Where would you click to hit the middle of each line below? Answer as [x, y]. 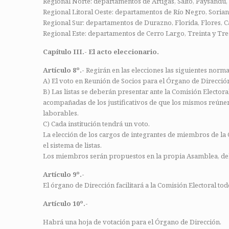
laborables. [61, 113]
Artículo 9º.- [64, 174]
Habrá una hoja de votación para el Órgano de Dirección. [132, 222]
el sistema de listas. [72, 145]
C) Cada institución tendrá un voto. [96, 124]
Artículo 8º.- [64, 70]
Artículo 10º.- [65, 203]
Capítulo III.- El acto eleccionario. [101, 52]
